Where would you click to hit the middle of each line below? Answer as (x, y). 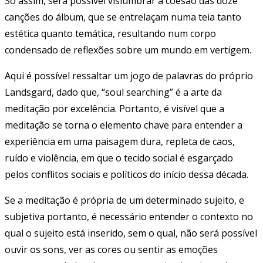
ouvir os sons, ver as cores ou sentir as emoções (111, 249)
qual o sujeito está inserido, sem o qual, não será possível (131, 233)
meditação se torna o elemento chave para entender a (124, 125)
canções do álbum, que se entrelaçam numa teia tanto (123, 17)
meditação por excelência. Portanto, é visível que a (114, 108)
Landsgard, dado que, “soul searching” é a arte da (113, 92)
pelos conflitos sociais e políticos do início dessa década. (127, 174)
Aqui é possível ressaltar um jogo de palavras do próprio (129, 75)
